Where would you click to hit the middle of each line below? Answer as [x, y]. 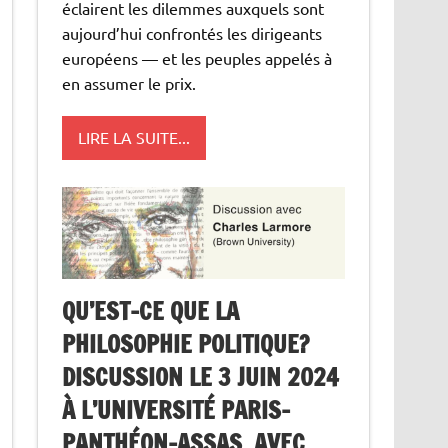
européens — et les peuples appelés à [197, 57]
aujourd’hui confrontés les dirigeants [192, 32]
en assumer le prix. [129, 82]
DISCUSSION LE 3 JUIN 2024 [201, 377]
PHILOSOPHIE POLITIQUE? [186, 344]
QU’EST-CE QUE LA [151, 311]
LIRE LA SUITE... [134, 137]
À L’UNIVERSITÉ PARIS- [176, 410]
